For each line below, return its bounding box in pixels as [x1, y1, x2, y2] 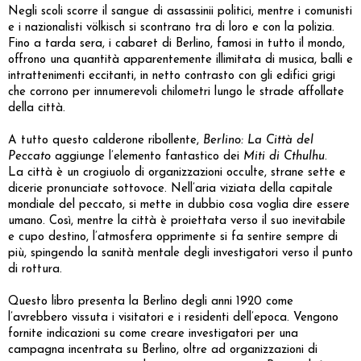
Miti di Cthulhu [243, 150, 325, 163]
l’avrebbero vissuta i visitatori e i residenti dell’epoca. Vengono [8, 311, 338, 324]
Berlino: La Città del [203, 134, 313, 147]
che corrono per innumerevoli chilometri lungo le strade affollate [8, 85, 344, 98]
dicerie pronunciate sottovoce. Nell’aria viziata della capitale [8, 182, 333, 195]
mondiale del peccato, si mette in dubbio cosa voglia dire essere [8, 198, 350, 211]
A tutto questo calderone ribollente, [8, 134, 203, 147]
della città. [8, 102, 65, 114]
